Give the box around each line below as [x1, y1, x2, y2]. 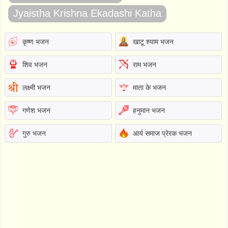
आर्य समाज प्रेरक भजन [132, 129, 192, 137]
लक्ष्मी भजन [22, 83, 50, 92]
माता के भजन [132, 83, 166, 92]
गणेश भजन [22, 106, 50, 115]
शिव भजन [22, 60, 47, 69]
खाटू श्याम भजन [132, 37, 174, 46]
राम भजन [132, 60, 156, 69]
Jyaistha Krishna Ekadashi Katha [13, 7, 161, 19]
